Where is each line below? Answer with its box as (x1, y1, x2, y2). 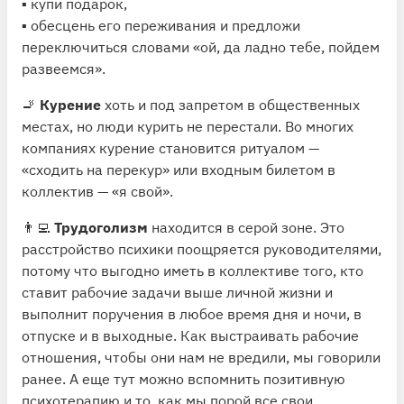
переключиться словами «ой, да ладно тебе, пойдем (22, 37, 380, 56)
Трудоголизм (54, 217, 148, 236)
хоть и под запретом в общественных (101, 95, 360, 114)
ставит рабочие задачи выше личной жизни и (22, 282, 333, 301)
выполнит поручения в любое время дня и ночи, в (22, 304, 362, 323)
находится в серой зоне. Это (148, 217, 344, 236)
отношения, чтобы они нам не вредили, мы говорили (22, 347, 381, 366)
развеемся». (22, 59, 106, 78)
